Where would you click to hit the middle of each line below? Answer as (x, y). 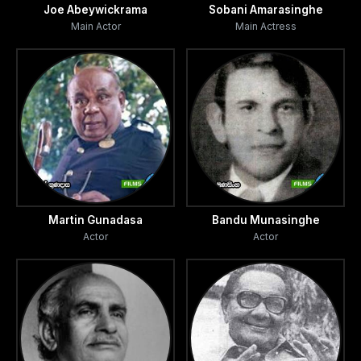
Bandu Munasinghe (266, 220)
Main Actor (95, 26)
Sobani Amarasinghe (266, 9)
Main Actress (266, 26)
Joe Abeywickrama (95, 9)
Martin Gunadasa (95, 220)
